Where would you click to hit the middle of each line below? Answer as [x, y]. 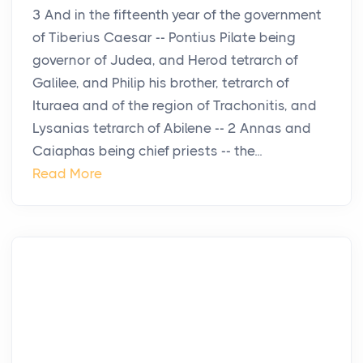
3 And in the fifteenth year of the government [177, 15]
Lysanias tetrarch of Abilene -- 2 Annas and [172, 128]
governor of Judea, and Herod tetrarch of [165, 60]
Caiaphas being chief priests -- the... [147, 151]
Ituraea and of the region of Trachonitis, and [175, 106]
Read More [67, 174]
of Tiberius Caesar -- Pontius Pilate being [164, 38]
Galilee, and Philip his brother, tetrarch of [161, 83]
